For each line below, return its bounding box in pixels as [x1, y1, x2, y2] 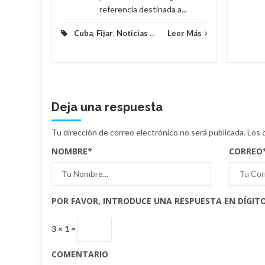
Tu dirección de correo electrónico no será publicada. [51, 127, 245, 137]
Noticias [117, 28, 148, 38]
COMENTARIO [51, 248, 108, 260]
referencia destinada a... [99, 4, 187, 14]
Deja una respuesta [51, 99, 163, 114]
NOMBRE [51, 145, 88, 157]
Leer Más [167, 28, 202, 38]
